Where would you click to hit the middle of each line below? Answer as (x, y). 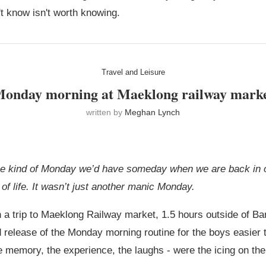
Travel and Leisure (133, 72)
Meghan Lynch (152, 113)
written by (105, 113)
